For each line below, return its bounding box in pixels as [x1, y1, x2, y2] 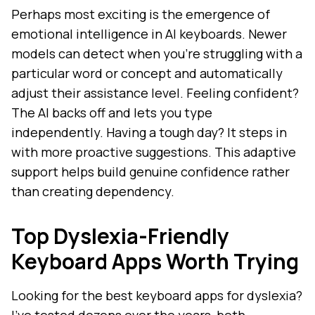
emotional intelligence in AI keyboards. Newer [11, 25, 287, 43]
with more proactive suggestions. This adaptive [11, 143, 296, 161]
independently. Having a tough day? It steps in [11, 124, 287, 141]
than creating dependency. [11, 183, 174, 200]
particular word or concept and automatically [11, 65, 283, 82]
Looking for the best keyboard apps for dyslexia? [11, 287, 302, 304]
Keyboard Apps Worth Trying [11, 247, 299, 276]
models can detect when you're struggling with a [11, 45, 302, 63]
